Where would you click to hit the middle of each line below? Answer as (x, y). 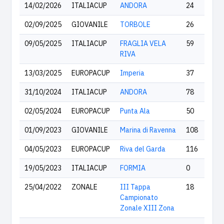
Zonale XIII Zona (147, 208)
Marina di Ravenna (148, 130)
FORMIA (133, 168)
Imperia (132, 73)
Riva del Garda (143, 149)
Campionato (139, 197)
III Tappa (135, 187)
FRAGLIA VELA (143, 43)
